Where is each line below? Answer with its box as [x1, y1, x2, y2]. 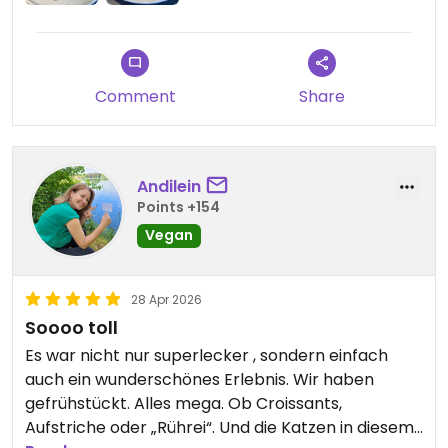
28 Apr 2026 [131, 291, 202, 309]
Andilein [137, 174, 201, 198]
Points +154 [137, 196, 220, 217]
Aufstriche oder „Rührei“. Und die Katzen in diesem [25, 416, 414, 440]
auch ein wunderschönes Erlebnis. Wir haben [25, 368, 374, 392]
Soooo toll [25, 315, 118, 341]
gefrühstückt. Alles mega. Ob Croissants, [25, 392, 342, 416]
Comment [94, 85, 176, 109]
